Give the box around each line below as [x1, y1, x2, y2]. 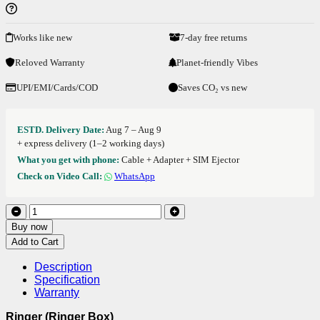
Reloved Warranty [15, 56, 85, 68]
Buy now [11, 221, 47, 232]
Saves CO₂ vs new [178, 81, 247, 93]
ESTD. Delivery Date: [17, 124, 104, 135]
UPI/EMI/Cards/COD [16, 81, 98, 93]
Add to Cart [11, 236, 59, 247]
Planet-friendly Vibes [176, 56, 258, 68]
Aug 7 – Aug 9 [106, 124, 161, 135]
